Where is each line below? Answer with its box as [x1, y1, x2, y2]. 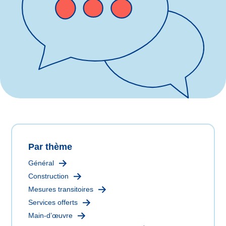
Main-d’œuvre [28, 211, 73, 220]
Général [28, 159, 54, 167]
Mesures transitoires [28, 185, 94, 194]
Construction [28, 172, 69, 181]
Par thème [28, 142, 73, 152]
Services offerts [28, 198, 78, 207]
